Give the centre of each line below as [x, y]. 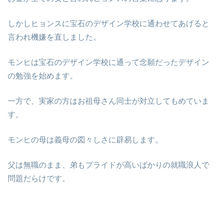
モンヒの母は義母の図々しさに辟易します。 [85, 140]
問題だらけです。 [39, 179]
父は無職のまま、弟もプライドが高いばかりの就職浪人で [108, 165]
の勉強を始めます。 [43, 76]
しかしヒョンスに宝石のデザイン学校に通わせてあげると [108, 24]
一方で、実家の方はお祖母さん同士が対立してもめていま [108, 101]
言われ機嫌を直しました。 [54, 37]
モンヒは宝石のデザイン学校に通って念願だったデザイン [108, 62]
